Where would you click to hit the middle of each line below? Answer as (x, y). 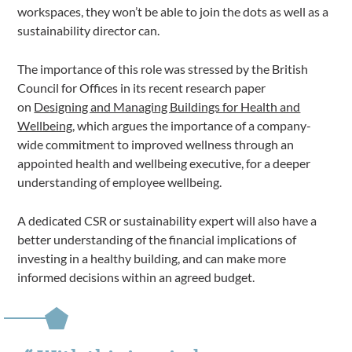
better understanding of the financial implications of (157, 239)
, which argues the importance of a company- (192, 125)
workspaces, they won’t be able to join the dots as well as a (173, 11)
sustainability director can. (89, 30)
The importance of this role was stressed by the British (163, 69)
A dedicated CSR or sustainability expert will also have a (167, 220)
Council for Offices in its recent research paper (142, 88)
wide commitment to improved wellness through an (156, 144)
